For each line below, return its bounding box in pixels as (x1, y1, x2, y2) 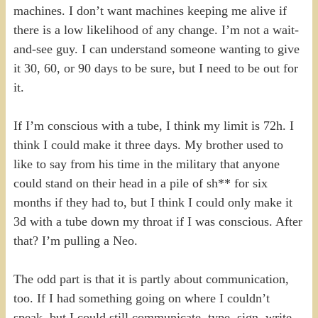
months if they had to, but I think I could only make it (13, 195, 292, 210)
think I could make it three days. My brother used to (13, 138, 283, 153)
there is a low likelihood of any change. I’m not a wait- (13, 23, 299, 38)
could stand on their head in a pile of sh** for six (13, 176, 268, 191)
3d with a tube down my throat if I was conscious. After (13, 214, 302, 229)
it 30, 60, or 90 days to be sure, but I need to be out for (13, 61, 298, 76)
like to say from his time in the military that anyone (13, 157, 280, 172)
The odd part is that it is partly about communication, (13, 272, 289, 287)
